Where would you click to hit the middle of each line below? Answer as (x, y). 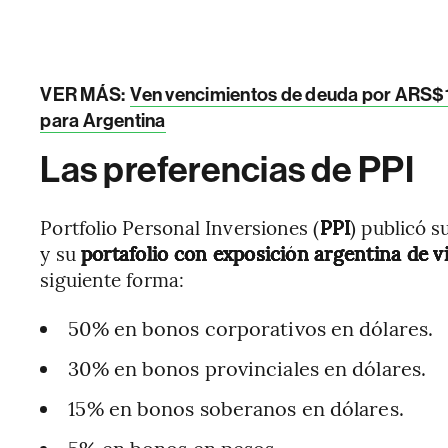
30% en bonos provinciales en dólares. (247, 367)
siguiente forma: (112, 279)
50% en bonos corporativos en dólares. (251, 327)
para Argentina (103, 120)
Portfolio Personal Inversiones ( (180, 227)
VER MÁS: (84, 94)
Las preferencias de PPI (227, 170)
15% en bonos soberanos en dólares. (236, 407)
